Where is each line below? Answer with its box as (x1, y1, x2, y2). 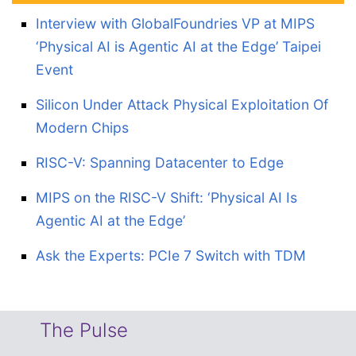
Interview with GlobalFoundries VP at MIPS (36, 15, 315, 33)
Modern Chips (36, 119, 129, 137)
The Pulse (40, 319, 128, 342)
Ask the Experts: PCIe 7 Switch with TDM (36, 247, 306, 265)
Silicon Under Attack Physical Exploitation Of (36, 96, 328, 114)
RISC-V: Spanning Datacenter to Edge (36, 154, 284, 172)
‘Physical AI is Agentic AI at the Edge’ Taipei (36, 38, 321, 56)
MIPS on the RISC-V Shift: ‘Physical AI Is (36, 189, 297, 207)
